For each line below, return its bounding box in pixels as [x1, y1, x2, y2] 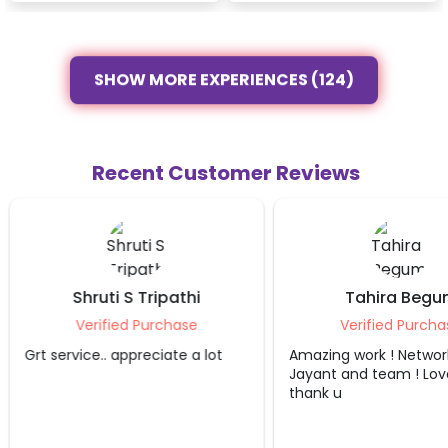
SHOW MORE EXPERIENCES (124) [94, 67, 354, 91]
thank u [288, 382, 341, 403]
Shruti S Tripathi [72, 285, 200, 309]
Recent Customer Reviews [92, 158, 360, 187]
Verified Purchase [75, 314, 197, 335]
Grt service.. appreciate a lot [24, 344, 222, 365]
